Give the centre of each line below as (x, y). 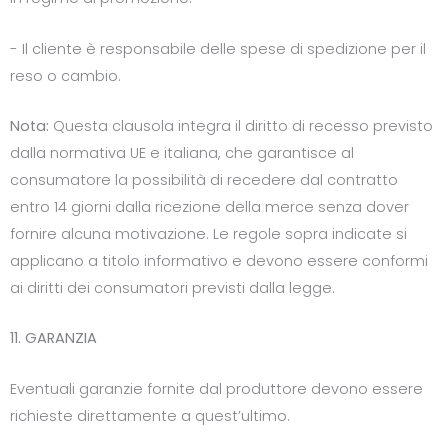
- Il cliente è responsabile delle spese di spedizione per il (218, 48)
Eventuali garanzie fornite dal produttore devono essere (216, 388)
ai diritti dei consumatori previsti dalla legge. (172, 288)
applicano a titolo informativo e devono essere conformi (219, 261)
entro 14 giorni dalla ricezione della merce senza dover (209, 207)
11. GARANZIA (53, 338)
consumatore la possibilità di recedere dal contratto (204, 180)
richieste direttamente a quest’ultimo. (150, 415)
